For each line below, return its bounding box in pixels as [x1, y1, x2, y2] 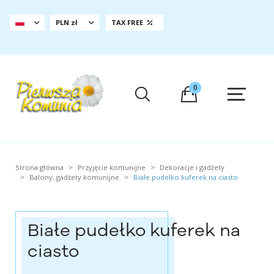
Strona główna [15, 163, 64, 172]
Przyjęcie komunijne [78, 163, 146, 172]
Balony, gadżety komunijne [29, 172, 120, 182]
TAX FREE [111, 18, 144, 27]
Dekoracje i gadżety [160, 163, 225, 172]
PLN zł [56, 18, 85, 27]
